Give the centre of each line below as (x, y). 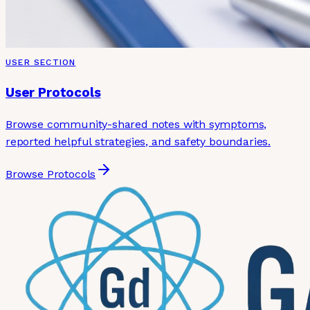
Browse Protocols (51, 174)
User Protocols (53, 92)
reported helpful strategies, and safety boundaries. (138, 142)
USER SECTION (41, 62)
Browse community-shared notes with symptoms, (136, 125)
